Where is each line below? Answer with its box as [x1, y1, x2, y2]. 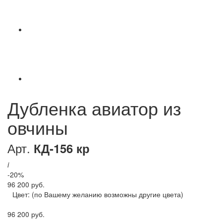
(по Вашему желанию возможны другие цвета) [32, 189, 183, 200]
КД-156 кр [34, 140, 90, 157]
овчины [7, 114, 68, 140]
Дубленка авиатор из [7, 95, 181, 121]
